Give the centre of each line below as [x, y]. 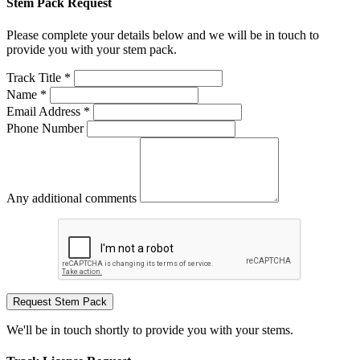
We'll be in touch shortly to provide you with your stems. [150, 329]
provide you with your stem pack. [92, 49]
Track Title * [39, 77]
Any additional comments [72, 198]
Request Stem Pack [60, 301]
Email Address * [48, 111]
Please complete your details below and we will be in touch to [163, 35]
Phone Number [45, 128]
